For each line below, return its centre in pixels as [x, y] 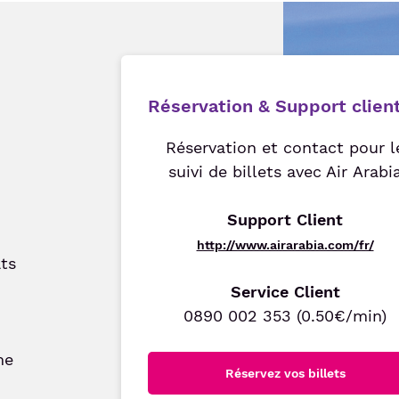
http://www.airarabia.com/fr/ [285, 245]
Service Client [285, 292]
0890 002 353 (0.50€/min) [285, 316]
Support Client [285, 220]
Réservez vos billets [285, 373]
